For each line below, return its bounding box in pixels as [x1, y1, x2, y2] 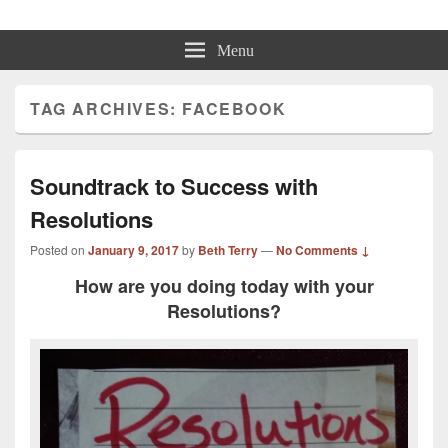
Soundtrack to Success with [30, 170, 318, 202]
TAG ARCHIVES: [30, 97, 183, 120]
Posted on [30, 241, 88, 258]
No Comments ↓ [276, 241, 370, 259]
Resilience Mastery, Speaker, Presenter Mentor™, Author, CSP [15, 16, 353, 33]
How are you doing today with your [74, 273, 374, 299]
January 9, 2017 [88, 241, 179, 259]
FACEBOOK [182, 97, 287, 120]
